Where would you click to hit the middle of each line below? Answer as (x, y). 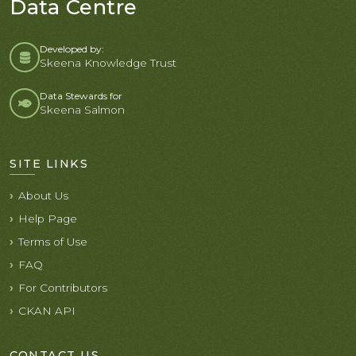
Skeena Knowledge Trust (108, 63)
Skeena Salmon (82, 109)
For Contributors (63, 288)
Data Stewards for (81, 95)
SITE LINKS (49, 164)
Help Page (48, 219)
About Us (43, 195)
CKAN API (47, 311)
